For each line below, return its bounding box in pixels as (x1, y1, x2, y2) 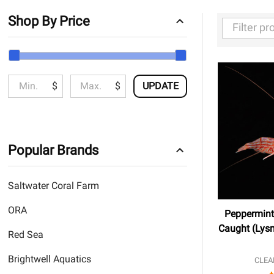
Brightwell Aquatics (7, 253, 91, 265)
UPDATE (142, 80, 179, 92)
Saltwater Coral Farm (7, 179, 99, 191)
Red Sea (7, 228, 43, 240)
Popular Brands (7, 142, 98, 158)
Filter (7, 35, 41, 53)
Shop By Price (7, 13, 90, 29)
